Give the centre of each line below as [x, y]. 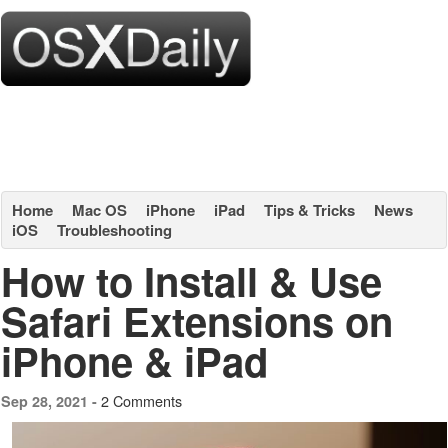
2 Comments [141, 400]
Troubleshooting [114, 230]
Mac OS [99, 210]
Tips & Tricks [309, 210]
